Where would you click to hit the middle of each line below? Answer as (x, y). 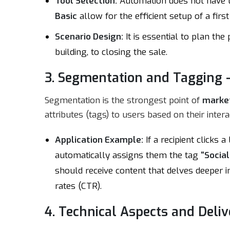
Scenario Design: (89, 37)
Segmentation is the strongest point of (123, 100)
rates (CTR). (78, 186)
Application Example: (99, 140)
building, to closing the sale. (111, 52)
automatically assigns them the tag (128, 155)
